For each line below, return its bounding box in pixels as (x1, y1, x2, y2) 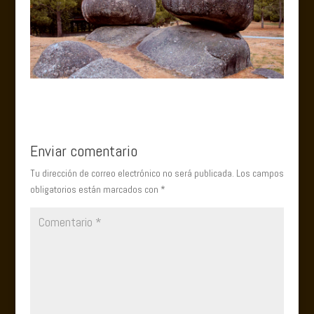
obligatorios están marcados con (29, 182, 161, 196)
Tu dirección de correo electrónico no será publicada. (29, 166, 234, 179)
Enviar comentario (29, 140, 137, 161)
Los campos (235, 166, 284, 179)
